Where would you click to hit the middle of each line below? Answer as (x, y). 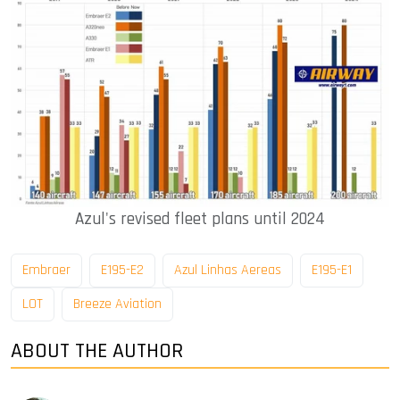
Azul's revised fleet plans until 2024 (200, 219)
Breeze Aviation (117, 304)
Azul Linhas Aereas (228, 270)
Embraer (46, 270)
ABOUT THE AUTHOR (97, 351)
